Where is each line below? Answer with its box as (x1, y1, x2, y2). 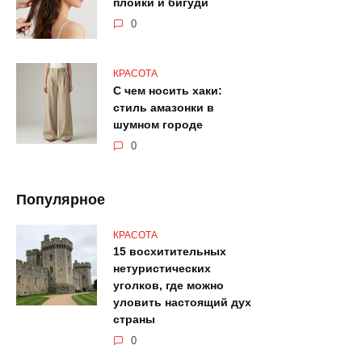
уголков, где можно (113, 279, 224, 293)
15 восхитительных (113, 245, 226, 259)
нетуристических (113, 262, 211, 276)
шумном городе (113, 118, 203, 132)
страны (113, 313, 155, 326)
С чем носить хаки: (113, 84, 222, 98)
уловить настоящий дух (113, 296, 251, 309)
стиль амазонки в (113, 101, 214, 115)
